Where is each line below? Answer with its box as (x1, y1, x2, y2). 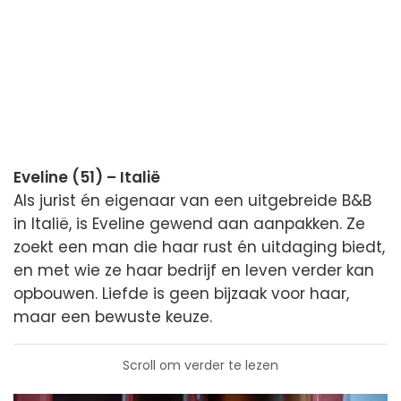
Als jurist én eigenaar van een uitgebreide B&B (13, 189, 371, 211)
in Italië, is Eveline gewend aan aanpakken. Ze (13, 212, 365, 235)
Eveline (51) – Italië (13, 166, 160, 188)
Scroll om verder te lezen (123, 355, 278, 374)
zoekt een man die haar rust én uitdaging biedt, (13, 235, 385, 258)
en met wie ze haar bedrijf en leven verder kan (13, 259, 374, 281)
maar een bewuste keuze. (13, 305, 212, 328)
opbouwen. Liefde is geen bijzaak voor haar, (13, 282, 349, 304)
